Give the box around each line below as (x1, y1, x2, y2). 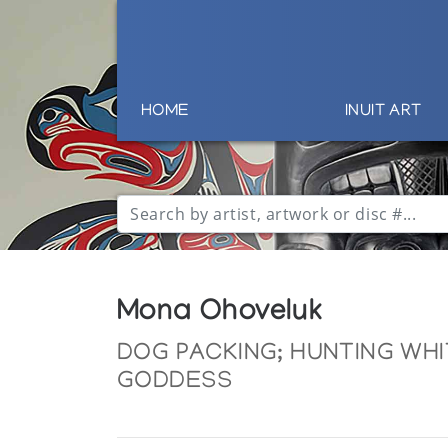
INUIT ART (344, 103, 422, 122)
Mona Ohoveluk (117, 298, 323, 332)
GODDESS (117, 369, 234, 396)
